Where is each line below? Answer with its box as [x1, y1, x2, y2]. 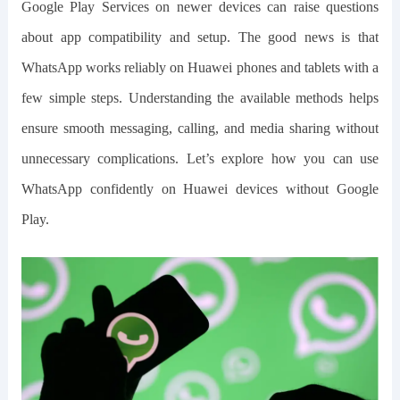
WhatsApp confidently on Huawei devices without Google [21, 181, 379, 196]
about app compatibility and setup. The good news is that [21, 29, 379, 45]
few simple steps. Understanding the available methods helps [21, 90, 379, 105]
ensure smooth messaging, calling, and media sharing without [21, 121, 379, 136]
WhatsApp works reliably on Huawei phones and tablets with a [21, 60, 379, 75]
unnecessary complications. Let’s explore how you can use [21, 151, 379, 166]
